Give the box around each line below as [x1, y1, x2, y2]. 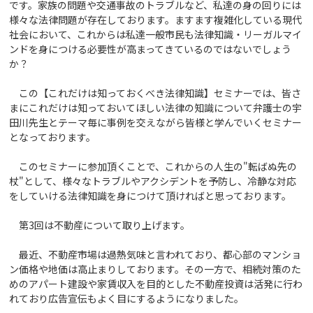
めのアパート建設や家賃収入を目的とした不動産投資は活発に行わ [9, 276, 303, 291]
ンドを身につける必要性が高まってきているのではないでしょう [9, 41, 292, 56]
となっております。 [9, 129, 96, 144]
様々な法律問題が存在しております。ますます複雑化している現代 [9, 12, 303, 27]
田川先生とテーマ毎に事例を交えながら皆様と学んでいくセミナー [9, 115, 303, 129]
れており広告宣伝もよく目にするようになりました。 [9, 291, 245, 305]
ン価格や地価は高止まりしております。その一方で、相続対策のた [9, 261, 302, 276]
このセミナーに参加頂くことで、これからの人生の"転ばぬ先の [9, 159, 298, 173]
